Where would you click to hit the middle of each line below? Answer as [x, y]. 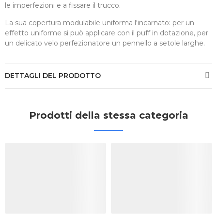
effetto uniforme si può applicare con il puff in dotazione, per [107, 33]
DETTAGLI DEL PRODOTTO [53, 75]
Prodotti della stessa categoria [108, 115]
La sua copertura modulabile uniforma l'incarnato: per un [100, 23]
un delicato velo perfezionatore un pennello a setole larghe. [105, 43]
